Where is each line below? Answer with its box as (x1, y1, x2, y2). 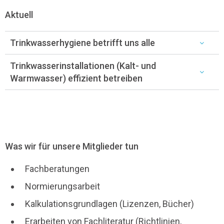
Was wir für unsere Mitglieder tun (5, 141, 138, 152)
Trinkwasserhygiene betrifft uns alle (10, 37, 155, 48)
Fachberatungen (25, 163, 89, 174)
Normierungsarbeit (25, 181, 100, 192)
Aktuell (5, 9, 33, 20)
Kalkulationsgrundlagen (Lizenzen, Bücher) (25, 198, 194, 209)
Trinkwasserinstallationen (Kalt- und (10, 60, 156, 71)
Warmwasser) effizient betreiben (10, 73, 142, 84)
